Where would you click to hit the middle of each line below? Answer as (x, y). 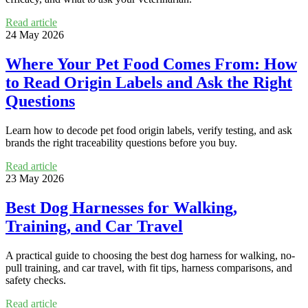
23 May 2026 (35, 178)
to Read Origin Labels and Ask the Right (149, 82)
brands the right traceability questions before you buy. (121, 142)
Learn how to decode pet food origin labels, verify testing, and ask (149, 130)
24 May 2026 (35, 35)
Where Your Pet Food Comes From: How (151, 64)
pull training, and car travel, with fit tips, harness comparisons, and (149, 267)
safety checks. (36, 280)
